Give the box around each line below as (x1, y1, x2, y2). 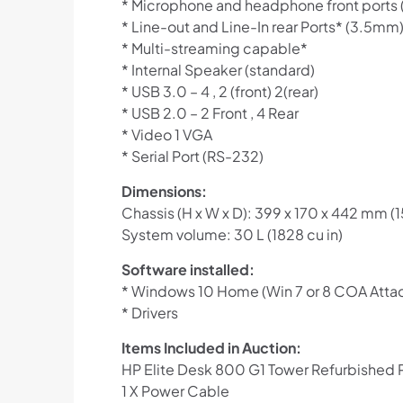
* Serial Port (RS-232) (121, 147, 264, 166)
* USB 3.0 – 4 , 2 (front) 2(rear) (121, 82, 318, 102)
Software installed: (121, 260, 255, 280)
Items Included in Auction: (121, 338, 301, 358)
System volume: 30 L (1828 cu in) (121, 225, 343, 245)
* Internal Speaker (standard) (121, 60, 315, 80)
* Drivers (121, 303, 178, 323)
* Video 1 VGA (121, 125, 212, 145)
